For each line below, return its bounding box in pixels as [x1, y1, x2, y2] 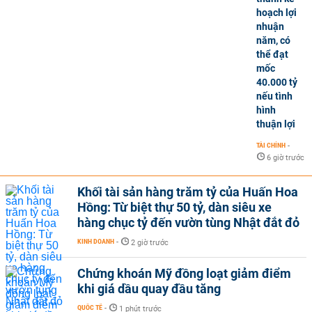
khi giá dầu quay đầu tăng [77, 281, 221, 296]
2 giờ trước [131, 237, 169, 247]
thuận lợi [256, 118, 295, 130]
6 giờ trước [267, 153, 304, 162]
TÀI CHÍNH [256, 141, 286, 149]
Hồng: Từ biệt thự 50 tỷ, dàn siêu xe [77, 199, 272, 214]
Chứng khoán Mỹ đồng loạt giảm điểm [77, 265, 291, 281]
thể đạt [256, 48, 288, 60]
